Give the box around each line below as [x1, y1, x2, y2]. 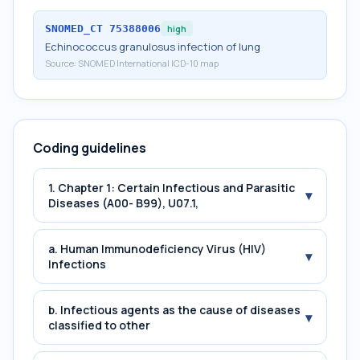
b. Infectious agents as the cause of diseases [48, 302, 301, 317]
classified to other [48, 317, 150, 333]
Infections [48, 256, 106, 272]
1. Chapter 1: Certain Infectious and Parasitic [48, 180, 295, 195]
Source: [45, 57, 78, 69]
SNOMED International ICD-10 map [78, 57, 219, 69]
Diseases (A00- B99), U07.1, [48, 195, 198, 211]
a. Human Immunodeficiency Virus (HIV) [48, 241, 266, 256]
